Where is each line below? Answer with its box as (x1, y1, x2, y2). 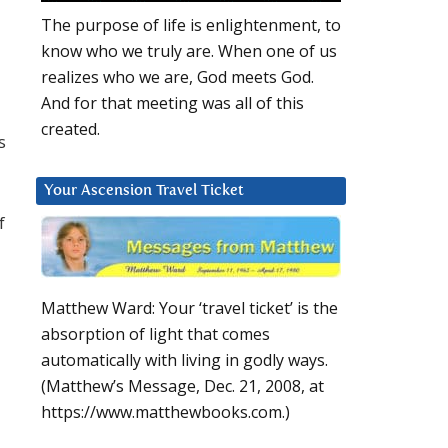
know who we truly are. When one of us (41, 40, 337, 63)
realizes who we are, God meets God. (41, 66, 314, 89)
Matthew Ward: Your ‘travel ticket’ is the (41, 297, 338, 320)
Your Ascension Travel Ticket (44, 183, 244, 199)
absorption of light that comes (41, 323, 270, 346)
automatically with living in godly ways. (41, 349, 328, 372)
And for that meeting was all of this (41, 92, 304, 115)
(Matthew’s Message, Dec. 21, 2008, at (41, 375, 324, 398)
